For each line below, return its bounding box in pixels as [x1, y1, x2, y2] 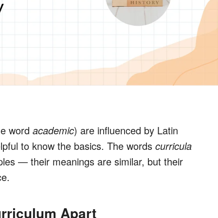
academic [33, 123, 74, 138]
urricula [160, 139, 192, 153]
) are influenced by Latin [74, 123, 178, 138]
